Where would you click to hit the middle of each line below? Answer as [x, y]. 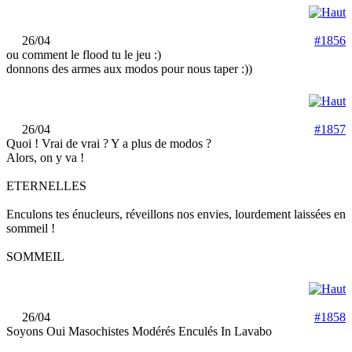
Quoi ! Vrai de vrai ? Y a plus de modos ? [109, 143]
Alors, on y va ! [47, 158]
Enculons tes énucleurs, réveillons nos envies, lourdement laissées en [176, 214]
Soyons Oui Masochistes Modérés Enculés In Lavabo [139, 331]
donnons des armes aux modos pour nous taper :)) [129, 69]
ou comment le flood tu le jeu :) [84, 55]
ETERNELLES [46, 186]
